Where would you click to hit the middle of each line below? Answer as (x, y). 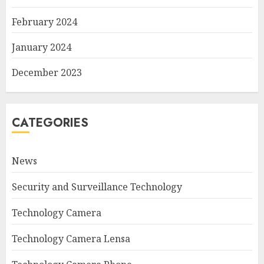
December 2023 (47, 73)
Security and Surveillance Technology (97, 187)
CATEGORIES (50, 123)
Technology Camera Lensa (71, 239)
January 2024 (42, 47)
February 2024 (44, 22)
